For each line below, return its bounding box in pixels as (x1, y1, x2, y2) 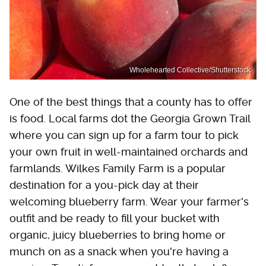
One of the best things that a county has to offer (9, 96, 252, 109)
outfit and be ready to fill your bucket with (9, 212, 220, 225)
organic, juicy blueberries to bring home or (9, 229, 226, 242)
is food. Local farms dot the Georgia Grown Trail (9, 112, 250, 125)
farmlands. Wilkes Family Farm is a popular (9, 162, 226, 175)
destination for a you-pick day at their (9, 179, 199, 192)
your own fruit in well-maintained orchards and (9, 145, 248, 159)
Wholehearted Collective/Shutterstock (129, 66, 251, 75)
